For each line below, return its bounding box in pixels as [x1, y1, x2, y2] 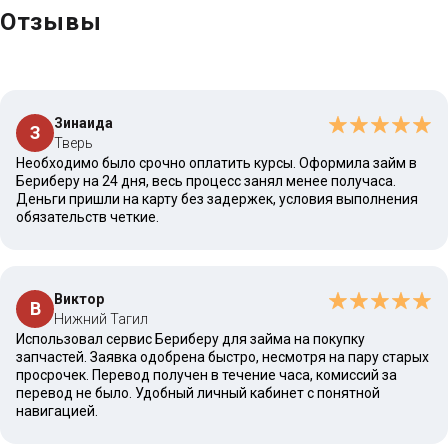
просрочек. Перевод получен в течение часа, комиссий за [16, 367, 397, 383]
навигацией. [16, 403, 98, 419]
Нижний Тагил [54, 311, 148, 327]
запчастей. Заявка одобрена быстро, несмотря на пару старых [16, 349, 429, 365]
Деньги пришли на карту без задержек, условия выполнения [16, 191, 418, 207]
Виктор [54, 291, 104, 307]
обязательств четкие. [16, 209, 159, 225]
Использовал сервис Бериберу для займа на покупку [16, 331, 365, 347]
